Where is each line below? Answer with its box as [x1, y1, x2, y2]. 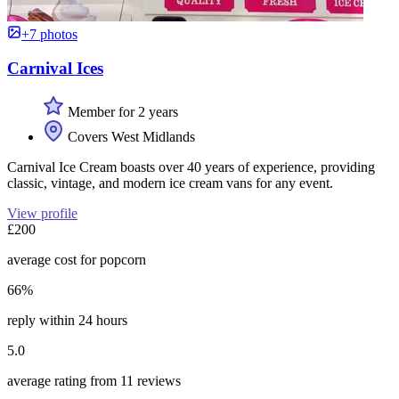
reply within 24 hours [7, 313, 127, 328]
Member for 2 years [64, 104, 178, 119]
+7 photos [21, 26, 77, 42]
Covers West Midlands [64, 129, 195, 144]
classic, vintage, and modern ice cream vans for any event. [7, 175, 333, 191]
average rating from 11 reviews [7, 373, 181, 388]
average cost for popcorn [7, 252, 146, 267]
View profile [7, 206, 77, 221]
